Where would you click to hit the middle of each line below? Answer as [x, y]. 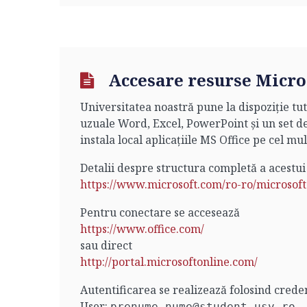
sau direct [106, 245]
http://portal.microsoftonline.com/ [169, 262]
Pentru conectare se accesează [160, 212]
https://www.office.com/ [142, 229]
